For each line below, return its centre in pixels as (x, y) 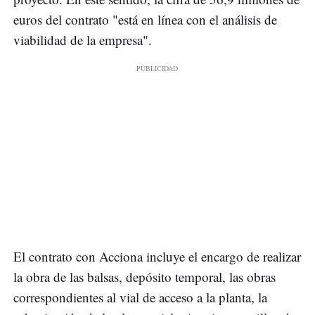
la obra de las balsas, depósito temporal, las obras (144, 276)
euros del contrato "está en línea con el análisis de (145, 19)
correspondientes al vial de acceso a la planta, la (140, 297)
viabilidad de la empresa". (83, 39)
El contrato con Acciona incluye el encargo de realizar (157, 256)
